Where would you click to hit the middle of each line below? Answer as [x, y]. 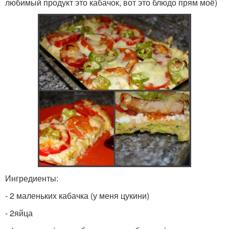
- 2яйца [19, 213]
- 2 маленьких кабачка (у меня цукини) [77, 195]
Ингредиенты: [32, 178]
